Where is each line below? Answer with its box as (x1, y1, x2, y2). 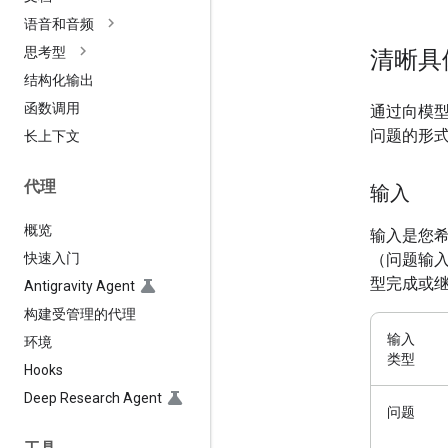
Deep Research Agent (24, 389, 162, 406)
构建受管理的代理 (24, 305, 136, 322)
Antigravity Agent (24, 277, 135, 294)
